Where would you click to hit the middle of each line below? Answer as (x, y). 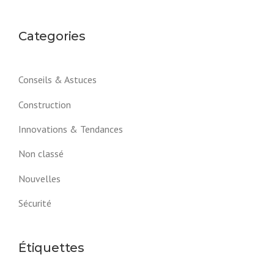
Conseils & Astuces (57, 80)
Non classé (41, 154)
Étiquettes (51, 247)
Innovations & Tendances (71, 129)
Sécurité (35, 203)
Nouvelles (39, 178)
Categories (52, 36)
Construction (45, 104)
